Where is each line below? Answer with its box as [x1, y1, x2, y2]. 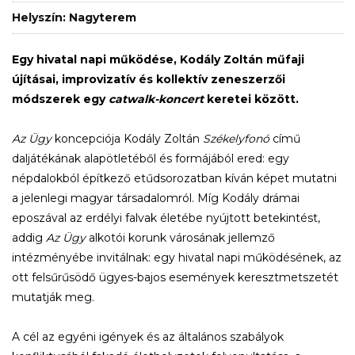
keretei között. [204, 92, 299, 107]
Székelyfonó [203, 132, 273, 147]
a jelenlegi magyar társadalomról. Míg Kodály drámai [12, 191, 300, 206]
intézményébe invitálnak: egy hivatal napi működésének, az [12, 250, 342, 265]
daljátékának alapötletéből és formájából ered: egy [12, 151, 289, 166]
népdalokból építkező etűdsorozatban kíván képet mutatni [12, 171, 337, 186]
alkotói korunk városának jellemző [89, 231, 275, 246]
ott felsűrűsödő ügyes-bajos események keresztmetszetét [12, 270, 338, 285]
